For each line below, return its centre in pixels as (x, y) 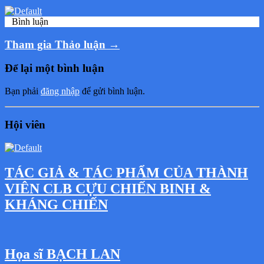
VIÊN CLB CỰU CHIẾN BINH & (108, 188)
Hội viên (25, 124)
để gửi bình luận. (112, 91)
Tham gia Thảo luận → (62, 44)
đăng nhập (60, 91)
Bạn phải (23, 91)
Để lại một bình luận (55, 68)
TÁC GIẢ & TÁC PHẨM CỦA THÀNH (126, 172)
